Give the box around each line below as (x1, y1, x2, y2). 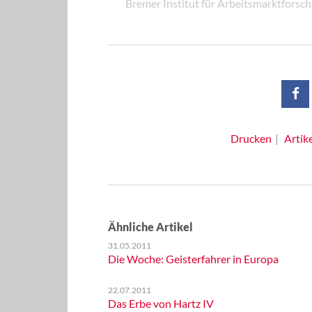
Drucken (230, 132, 272, 145)
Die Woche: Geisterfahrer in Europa (107, 252, 279, 265)
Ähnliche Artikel (107, 220, 193, 233)
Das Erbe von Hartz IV (107, 297, 214, 310)
